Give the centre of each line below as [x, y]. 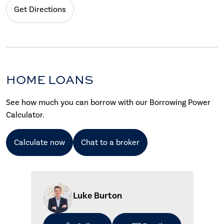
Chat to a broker [110, 142]
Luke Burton [97, 196]
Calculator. [25, 114]
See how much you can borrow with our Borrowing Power [108, 102]
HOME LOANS [50, 79]
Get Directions [40, 9]
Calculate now [39, 142]
